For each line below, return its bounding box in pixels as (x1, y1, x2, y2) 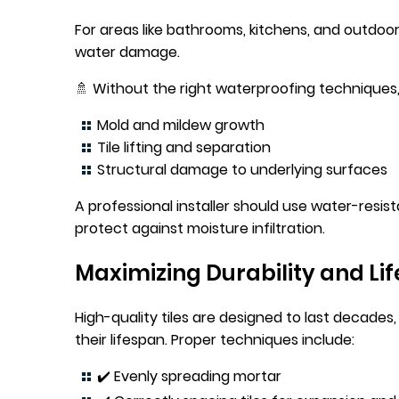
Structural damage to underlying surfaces (97, 159, 387, 181)
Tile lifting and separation (97, 137, 271, 159)
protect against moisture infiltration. (75, 218, 325, 240)
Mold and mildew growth (97, 115, 265, 136)
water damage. (75, 42, 180, 63)
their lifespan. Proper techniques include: (75, 330, 354, 350)
